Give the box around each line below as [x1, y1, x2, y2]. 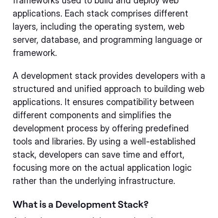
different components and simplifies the [13, 109, 171, 120]
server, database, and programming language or [13, 34, 202, 45]
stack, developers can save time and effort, [13, 149, 184, 160]
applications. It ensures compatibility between [13, 96, 194, 107]
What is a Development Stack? [13, 198, 148, 210]
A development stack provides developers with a [13, 70, 205, 81]
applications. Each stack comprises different [13, 8, 188, 18]
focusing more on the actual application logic [13, 162, 192, 173]
